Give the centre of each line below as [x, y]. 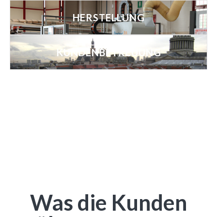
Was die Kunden [108, 203]
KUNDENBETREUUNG [108, 53]
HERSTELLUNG [108, 18]
